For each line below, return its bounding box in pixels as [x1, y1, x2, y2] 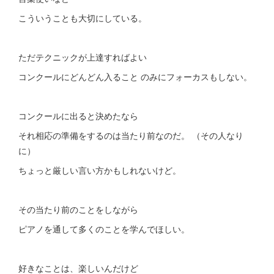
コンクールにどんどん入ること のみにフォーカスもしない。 [18, 70, 254, 83]
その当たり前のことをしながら [18, 202, 141, 215]
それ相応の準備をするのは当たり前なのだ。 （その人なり [18, 128, 243, 141]
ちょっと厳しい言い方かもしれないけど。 [18, 163, 183, 176]
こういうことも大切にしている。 [18, 11, 147, 24]
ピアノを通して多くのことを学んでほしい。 [18, 222, 192, 235]
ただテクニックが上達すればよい [18, 50, 149, 63]
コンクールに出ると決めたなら [18, 109, 141, 122]
